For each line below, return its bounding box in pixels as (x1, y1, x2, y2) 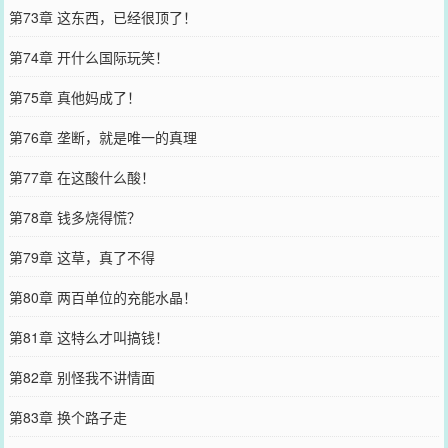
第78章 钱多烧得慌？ (8, 206, 141, 227)
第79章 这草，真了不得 (8, 246, 155, 267)
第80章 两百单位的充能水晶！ (8, 286, 197, 307)
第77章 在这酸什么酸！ (8, 166, 155, 187)
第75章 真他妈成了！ (8, 86, 141, 107)
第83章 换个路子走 (8, 406, 127, 427)
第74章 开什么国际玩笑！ (8, 46, 169, 67)
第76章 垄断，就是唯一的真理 (8, 126, 197, 147)
